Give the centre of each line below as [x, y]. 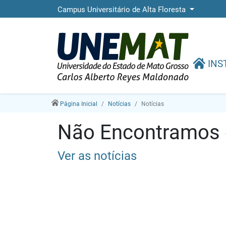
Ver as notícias [97, 156]
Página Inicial [78, 104]
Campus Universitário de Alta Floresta [123, 10]
